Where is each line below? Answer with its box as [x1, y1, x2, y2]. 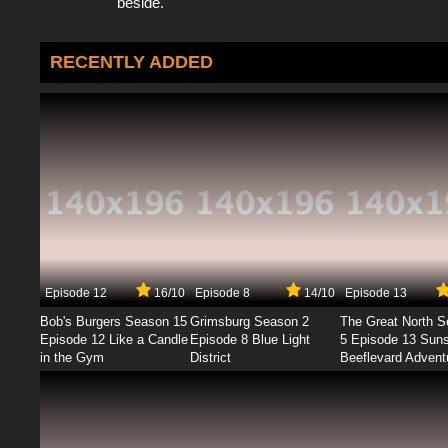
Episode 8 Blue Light [190, 331, 310, 347]
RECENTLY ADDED [50, 51, 213, 72]
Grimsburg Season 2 [190, 313, 309, 329]
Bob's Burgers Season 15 [40, 313, 187, 329]
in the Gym [40, 349, 104, 365]
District [190, 349, 231, 365]
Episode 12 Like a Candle [40, 331, 188, 347]
